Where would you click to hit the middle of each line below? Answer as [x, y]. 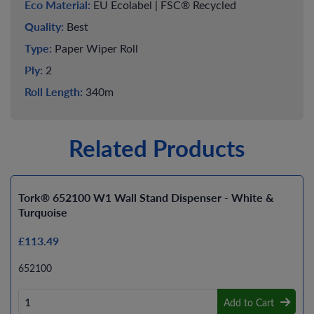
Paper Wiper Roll [95, 48]
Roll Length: [54, 92]
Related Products [157, 148]
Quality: [44, 27]
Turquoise [43, 212]
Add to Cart [248, 303]
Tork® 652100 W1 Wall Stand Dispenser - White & [146, 198]
